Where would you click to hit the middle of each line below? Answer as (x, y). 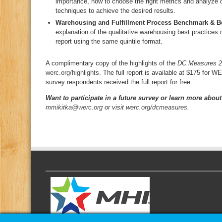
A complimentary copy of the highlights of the (111, 63)
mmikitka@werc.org (74, 107)
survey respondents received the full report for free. (119, 82)
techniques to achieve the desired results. (115, 11)
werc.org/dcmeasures (157, 107)
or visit (114, 107)
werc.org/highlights (72, 73)
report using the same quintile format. (109, 41)
